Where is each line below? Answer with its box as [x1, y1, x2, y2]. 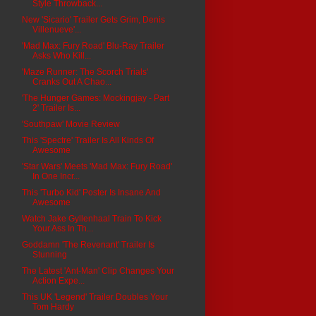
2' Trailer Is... [32, 102, 80, 113]
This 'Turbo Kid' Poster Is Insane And [21, 187, 161, 197]
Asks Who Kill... [32, 50, 91, 61]
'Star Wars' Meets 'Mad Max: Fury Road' [21, 161, 172, 171]
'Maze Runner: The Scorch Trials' [21, 66, 148, 77]
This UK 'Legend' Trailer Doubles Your [21, 291, 168, 302]
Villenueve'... [32, 24, 81, 35]
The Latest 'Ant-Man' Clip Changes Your [21, 265, 174, 276]
